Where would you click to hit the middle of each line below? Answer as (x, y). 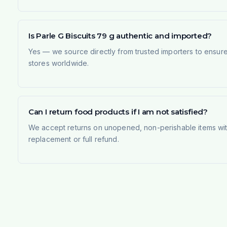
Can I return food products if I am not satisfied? (118, 111)
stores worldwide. (59, 63)
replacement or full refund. (73, 139)
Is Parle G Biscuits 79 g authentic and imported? (120, 35)
